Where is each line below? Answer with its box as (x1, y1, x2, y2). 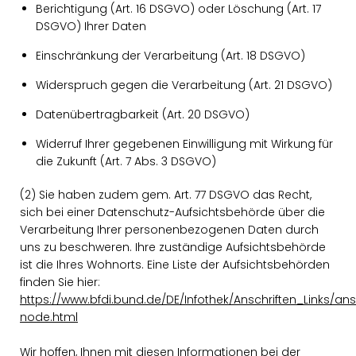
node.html (20, 309, 78, 325)
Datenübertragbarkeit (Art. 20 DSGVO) (36, 106, 250, 122)
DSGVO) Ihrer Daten (36, 18, 146, 34)
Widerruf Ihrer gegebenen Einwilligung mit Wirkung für (36, 136, 333, 152)
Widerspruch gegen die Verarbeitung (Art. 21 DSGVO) (36, 77, 332, 93)
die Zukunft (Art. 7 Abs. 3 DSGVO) (36, 153, 216, 169)
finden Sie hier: (20, 274, 100, 290)
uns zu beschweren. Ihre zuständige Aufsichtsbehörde (20, 239, 326, 255)
